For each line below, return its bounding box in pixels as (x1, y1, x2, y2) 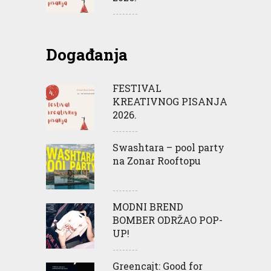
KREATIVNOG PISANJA (113, 95, 227, 108)
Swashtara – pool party (113, 141, 224, 154)
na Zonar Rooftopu (113, 154, 201, 167)
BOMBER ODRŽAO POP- (113, 214, 223, 226)
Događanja (46, 44, 128, 65)
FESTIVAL (113, 82, 162, 94)
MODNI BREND (113, 200, 183, 213)
